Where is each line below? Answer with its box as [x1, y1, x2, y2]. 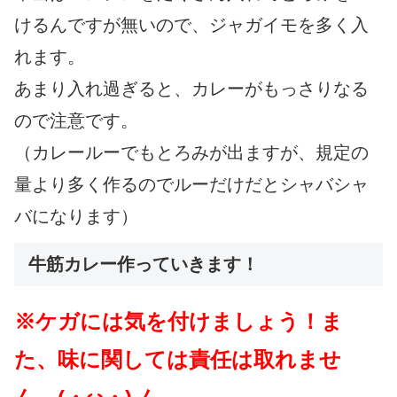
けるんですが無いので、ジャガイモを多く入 [14, 14, 369, 35]
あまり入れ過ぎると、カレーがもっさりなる [14, 78, 369, 98]
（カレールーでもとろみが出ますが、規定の [14, 142, 369, 162]
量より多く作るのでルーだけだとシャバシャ [14, 174, 369, 194]
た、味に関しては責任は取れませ [14, 346, 341, 371]
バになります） [14, 206, 138, 226]
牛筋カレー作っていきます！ [28, 253, 259, 274]
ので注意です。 [14, 110, 138, 130]
